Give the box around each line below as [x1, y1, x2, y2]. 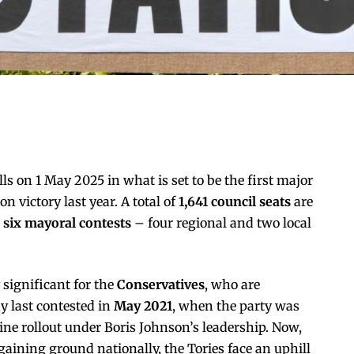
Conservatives [117, 276, 205, 292]
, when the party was [172, 297, 299, 314]
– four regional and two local [131, 214, 311, 231]
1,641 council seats [179, 193, 291, 209]
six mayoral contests [3, 214, 131, 231]
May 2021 [114, 297, 172, 314]
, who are [205, 276, 260, 292]
